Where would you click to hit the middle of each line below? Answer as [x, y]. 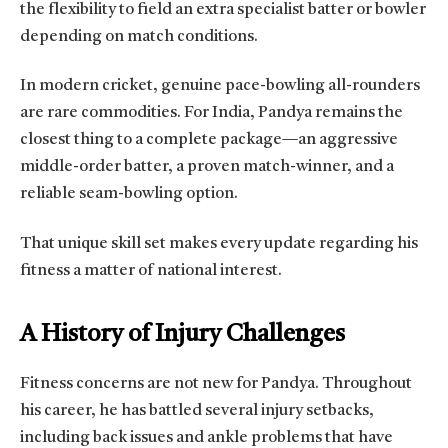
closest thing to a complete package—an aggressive [209, 140]
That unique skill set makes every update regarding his [219, 243]
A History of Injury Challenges [182, 334]
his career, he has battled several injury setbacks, [197, 410]
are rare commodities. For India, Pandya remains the [211, 113]
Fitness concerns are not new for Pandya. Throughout [216, 383]
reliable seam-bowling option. [129, 194]
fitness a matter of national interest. [151, 270]
